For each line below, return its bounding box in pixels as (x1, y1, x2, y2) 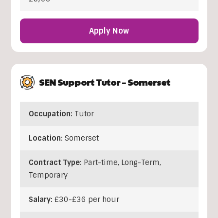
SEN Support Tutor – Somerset (38, 76, 170, 89)
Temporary (28, 170, 68, 181)
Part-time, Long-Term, (83, 158, 161, 168)
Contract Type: (28, 158, 84, 168)
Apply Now (89, 26, 129, 36)
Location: (28, 133, 65, 144)
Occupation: (28, 109, 74, 119)
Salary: (28, 195, 54, 205)
